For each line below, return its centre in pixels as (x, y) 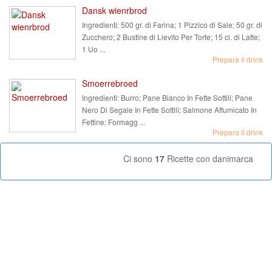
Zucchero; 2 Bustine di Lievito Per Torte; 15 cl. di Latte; (171, 37)
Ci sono (139, 158)
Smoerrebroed (110, 83)
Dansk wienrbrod (114, 10)
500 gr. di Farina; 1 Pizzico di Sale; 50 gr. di (191, 25)
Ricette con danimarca (209, 158)
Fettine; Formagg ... (114, 122)
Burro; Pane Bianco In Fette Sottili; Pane (186, 97)
